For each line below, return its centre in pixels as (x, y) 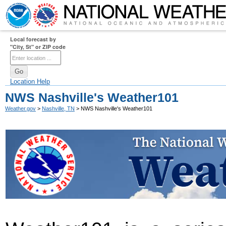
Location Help (30, 81)
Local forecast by (33, 39)
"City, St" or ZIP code (38, 47)
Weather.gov (20, 108)
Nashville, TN (58, 108)
